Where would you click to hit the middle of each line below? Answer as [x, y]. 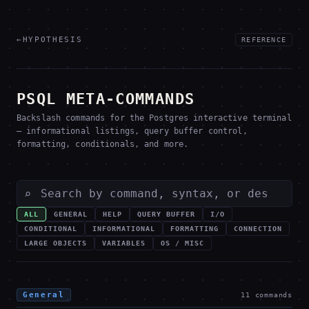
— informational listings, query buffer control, [132, 131]
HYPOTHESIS [52, 40]
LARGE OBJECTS [56, 243]
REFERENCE [264, 40]
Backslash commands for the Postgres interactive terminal [154, 118]
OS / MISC [182, 243]
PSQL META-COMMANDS [106, 99]
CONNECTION [258, 229]
